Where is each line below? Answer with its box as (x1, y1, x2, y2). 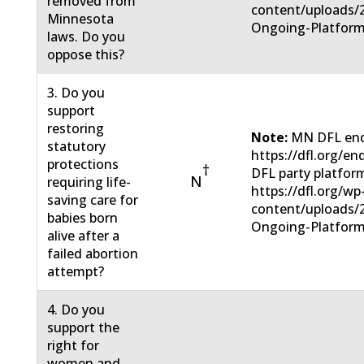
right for (47, 336, 100, 355)
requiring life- (47, 173, 132, 192)
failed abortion (47, 245, 139, 263)
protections (47, 155, 119, 174)
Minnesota (47, 10, 115, 28)
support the (47, 318, 120, 337)
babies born (47, 209, 119, 227)
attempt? (47, 262, 105, 281)
